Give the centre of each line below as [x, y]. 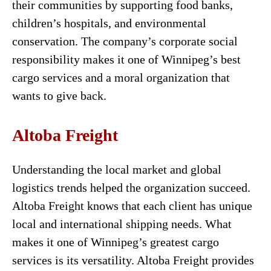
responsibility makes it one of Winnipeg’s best [126, 59]
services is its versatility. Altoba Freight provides [133, 260]
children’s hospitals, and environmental [109, 23]
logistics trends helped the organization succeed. [131, 188]
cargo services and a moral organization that [121, 77]
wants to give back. [59, 96]
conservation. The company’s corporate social [125, 41]
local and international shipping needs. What [122, 224]
